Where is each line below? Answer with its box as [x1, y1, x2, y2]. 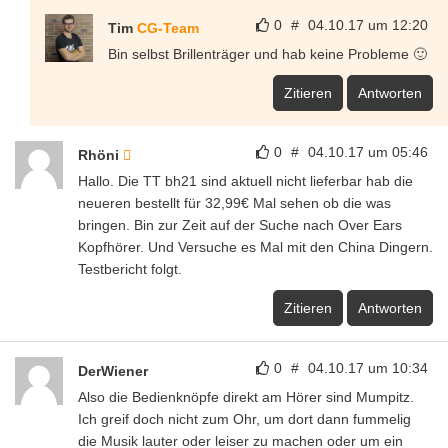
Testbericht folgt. [78, 260, 182, 277]
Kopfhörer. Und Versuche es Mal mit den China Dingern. [78, 238, 433, 255]
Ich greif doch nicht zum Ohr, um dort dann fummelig [78, 410, 411, 427]
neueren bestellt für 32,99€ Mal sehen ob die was [78, 194, 391, 211]
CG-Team [137, 19, 199, 36]
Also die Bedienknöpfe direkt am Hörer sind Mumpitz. [78, 388, 414, 405]
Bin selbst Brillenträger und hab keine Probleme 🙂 [108, 45, 427, 62]
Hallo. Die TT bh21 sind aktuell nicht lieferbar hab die [78, 172, 413, 189]
